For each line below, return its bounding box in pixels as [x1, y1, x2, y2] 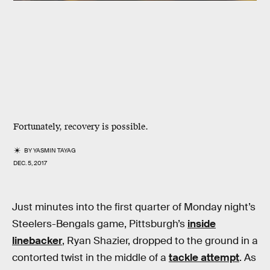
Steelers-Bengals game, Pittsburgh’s [12, 218, 187, 230]
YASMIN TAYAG [33, 146, 77, 154]
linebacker [12, 234, 62, 247]
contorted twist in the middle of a [12, 251, 169, 264]
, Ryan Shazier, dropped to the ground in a [62, 234, 258, 247]
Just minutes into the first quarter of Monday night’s [12, 201, 256, 213]
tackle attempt [169, 251, 239, 264]
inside [187, 218, 216, 230]
